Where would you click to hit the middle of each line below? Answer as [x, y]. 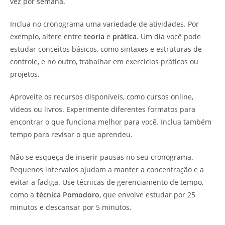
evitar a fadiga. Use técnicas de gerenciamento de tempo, [107, 182]
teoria [94, 36]
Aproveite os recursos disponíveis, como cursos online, [102, 96]
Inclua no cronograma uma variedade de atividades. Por [104, 24]
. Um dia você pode [169, 36]
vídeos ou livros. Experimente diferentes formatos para [103, 109]
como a [23, 194]
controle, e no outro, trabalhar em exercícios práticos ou [104, 61]
